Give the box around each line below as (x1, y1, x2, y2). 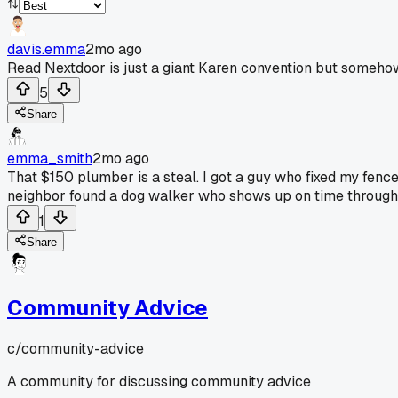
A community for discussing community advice (7, 371, 311, 391)
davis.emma (7, 39, 85, 59)
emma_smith (7, 148, 92, 168)
